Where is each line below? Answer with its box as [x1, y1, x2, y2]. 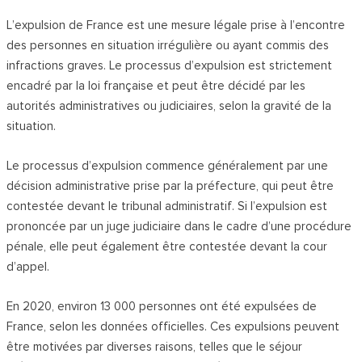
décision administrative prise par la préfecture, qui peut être [6, 179, 335, 194]
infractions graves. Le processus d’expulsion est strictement [6, 58, 333, 74]
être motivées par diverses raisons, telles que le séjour [6, 339, 303, 355]
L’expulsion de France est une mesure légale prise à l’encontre [6, 18, 346, 33]
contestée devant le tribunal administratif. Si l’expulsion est [6, 199, 328, 214]
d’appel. [6, 259, 50, 275]
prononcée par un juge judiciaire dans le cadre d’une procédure [6, 219, 352, 234]
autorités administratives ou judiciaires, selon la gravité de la [6, 99, 332, 114]
